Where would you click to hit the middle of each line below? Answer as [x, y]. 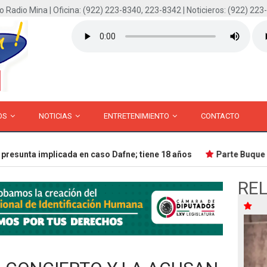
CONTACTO [220, 116]
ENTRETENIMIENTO [137, 116]
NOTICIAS [56, 116]
